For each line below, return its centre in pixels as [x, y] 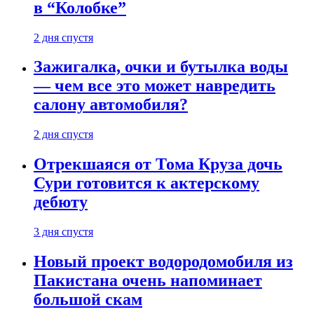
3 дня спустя [63, 232]
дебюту [61, 202]
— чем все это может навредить [155, 86]
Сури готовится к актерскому [146, 183]
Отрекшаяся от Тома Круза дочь [158, 164]
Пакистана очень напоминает [148, 281]
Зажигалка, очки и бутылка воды [161, 67]
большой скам [88, 300]
